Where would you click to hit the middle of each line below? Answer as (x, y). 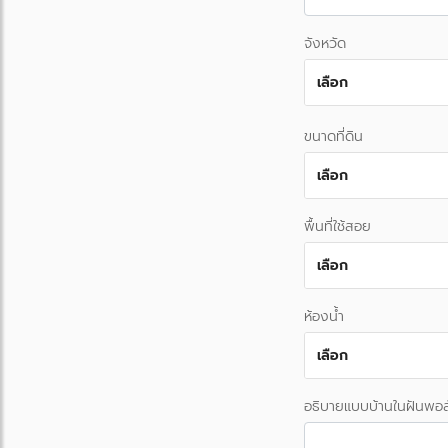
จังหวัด (325, 43)
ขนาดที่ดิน (333, 136)
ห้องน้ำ (324, 316)
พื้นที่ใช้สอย (337, 226)
